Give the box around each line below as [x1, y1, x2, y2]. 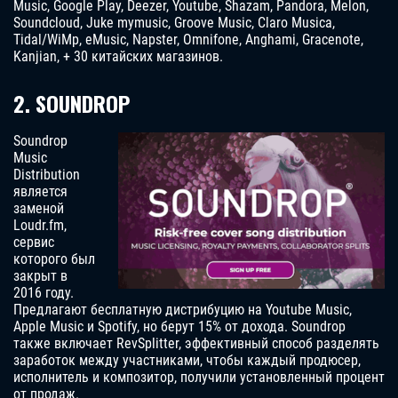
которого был [13, 251, 95, 268]
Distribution [13, 166, 80, 184]
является [13, 183, 68, 201]
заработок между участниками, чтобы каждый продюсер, [13, 352, 361, 370]
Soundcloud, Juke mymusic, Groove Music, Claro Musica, [13, 14, 335, 32]
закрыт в [13, 267, 68, 285]
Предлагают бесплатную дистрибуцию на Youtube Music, [13, 301, 352, 319]
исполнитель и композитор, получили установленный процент [13, 369, 385, 386]
